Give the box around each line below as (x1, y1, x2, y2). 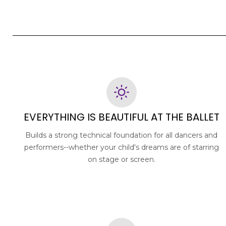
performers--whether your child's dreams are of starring (24, 142, 219, 152)
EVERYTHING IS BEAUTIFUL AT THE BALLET (23, 109, 219, 124)
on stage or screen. (87, 154, 155, 164)
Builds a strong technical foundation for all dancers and (25, 130, 218, 140)
